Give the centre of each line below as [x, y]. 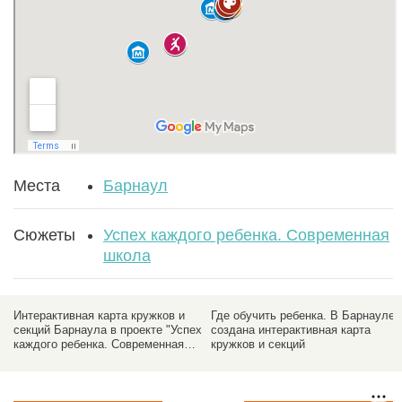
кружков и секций [258, 344]
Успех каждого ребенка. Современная [246, 235]
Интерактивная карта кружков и [99, 315]
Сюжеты [44, 235]
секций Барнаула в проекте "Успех [108, 329]
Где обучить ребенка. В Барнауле [303, 315]
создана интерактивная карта [291, 329]
